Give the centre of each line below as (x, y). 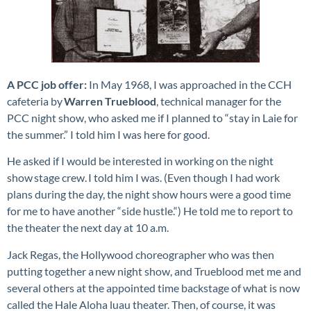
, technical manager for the (219, 101)
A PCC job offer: (47, 84)
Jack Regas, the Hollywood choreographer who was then (141, 254)
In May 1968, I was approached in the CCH (189, 84)
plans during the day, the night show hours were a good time (149, 194)
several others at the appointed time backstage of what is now (153, 287)
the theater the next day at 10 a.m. (89, 228)
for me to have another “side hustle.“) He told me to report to (150, 211)
